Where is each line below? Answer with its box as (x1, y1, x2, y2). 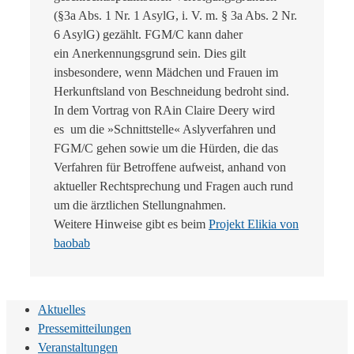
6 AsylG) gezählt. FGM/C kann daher (54, 27, 243, 41)
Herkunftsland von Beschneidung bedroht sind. (54, 84, 292, 98)
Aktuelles (38, 302, 85, 316)
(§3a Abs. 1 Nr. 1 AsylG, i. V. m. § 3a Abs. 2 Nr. (54, 8, 297, 22)
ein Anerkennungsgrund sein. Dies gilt (54, 46, 246, 60)
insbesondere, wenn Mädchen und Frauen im (54, 65, 278, 79)
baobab (54, 235, 90, 250)
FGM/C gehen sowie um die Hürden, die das (54, 141, 278, 155)
